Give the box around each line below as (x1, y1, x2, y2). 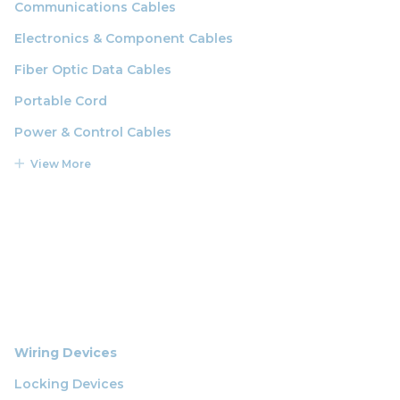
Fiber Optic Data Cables (14, 61, 171, 78)
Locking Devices (14, 375, 124, 392)
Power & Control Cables (14, 123, 171, 140)
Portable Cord (14, 92, 107, 109)
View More (30, 156, 91, 171)
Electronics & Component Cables (14, 29, 233, 46)
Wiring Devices (14, 344, 117, 361)
